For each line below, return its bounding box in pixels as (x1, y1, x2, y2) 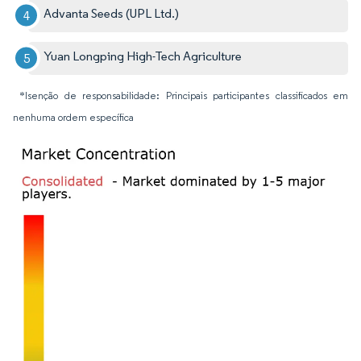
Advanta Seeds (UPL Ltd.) (44, 5, 180, 21)
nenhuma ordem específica (13, 110, 134, 123)
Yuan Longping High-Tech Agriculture (44, 48, 243, 64)
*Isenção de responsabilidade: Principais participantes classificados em (19, 89, 348, 102)
